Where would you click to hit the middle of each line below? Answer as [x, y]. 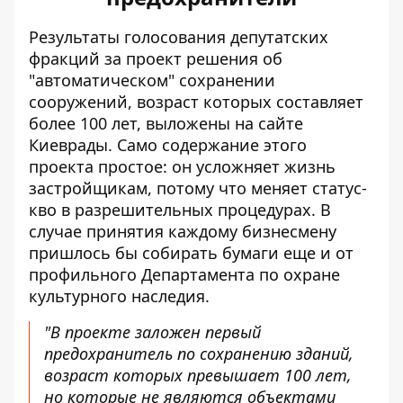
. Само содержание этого [207, 145]
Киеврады [68, 145]
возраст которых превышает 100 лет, [198, 375]
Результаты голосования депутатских [179, 37]
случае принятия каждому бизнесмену [183, 231]
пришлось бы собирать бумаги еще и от [191, 253]
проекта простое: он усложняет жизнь [182, 166]
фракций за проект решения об [156, 58]
